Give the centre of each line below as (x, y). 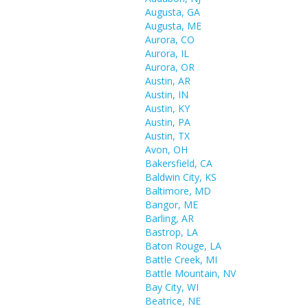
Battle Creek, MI (181, 260)
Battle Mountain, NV (190, 273)
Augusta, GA (173, 12)
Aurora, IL (167, 53)
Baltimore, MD (178, 191)
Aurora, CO (170, 40)
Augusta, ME (173, 26)
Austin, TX (167, 136)
